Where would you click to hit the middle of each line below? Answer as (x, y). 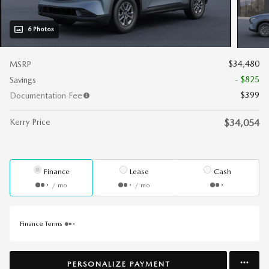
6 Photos (41, 29)
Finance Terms (41, 223)
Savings (23, 80)
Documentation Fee (46, 95)
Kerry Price (30, 122)
